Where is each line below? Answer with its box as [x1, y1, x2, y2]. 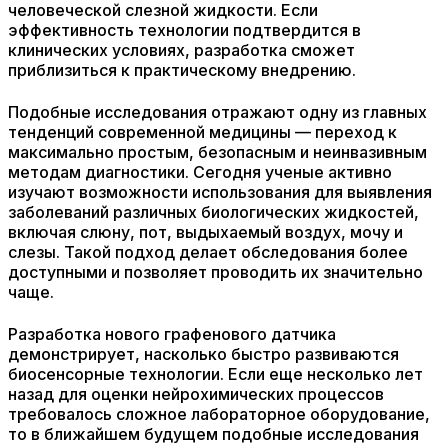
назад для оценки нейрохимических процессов [8, 384, 384, 404]
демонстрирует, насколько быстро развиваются [8, 344, 399, 364]
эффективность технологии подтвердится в [8, 20, 361, 40]
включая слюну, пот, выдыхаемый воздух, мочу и [8, 222, 403, 242]
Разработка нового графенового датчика [8, 324, 336, 344]
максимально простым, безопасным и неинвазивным [8, 142, 427, 162]
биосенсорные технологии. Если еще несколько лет [8, 364, 423, 384]
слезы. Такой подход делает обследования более [8, 242, 408, 262]
